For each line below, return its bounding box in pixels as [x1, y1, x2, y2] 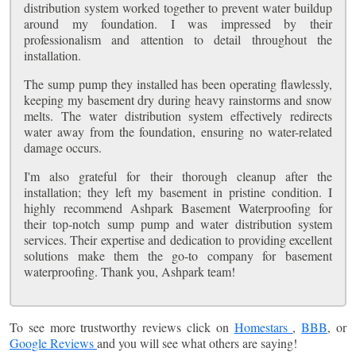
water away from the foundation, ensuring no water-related [24, 122, 332, 140]
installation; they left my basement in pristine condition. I [24, 183, 332, 200]
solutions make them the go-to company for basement [24, 246, 332, 264]
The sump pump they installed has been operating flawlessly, [24, 75, 332, 92]
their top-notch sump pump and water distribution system [24, 215, 332, 232]
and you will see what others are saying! [97, 334, 297, 351]
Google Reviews [10, 334, 97, 351]
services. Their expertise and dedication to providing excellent [24, 230, 332, 248]
